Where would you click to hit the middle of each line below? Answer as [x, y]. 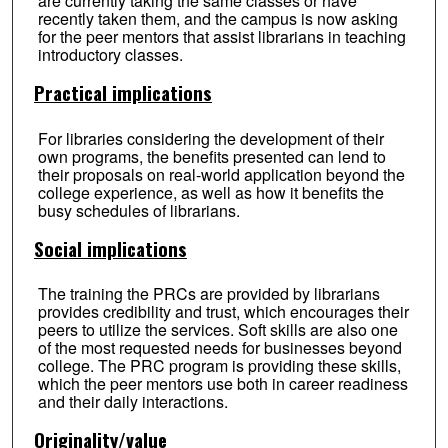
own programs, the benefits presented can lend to [211, 156]
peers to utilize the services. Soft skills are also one [217, 330]
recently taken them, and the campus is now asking [217, 18]
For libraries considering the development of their [210, 138]
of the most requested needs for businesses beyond [219, 348]
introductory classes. [110, 54]
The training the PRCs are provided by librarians [208, 294]
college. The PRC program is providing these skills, [219, 366]
